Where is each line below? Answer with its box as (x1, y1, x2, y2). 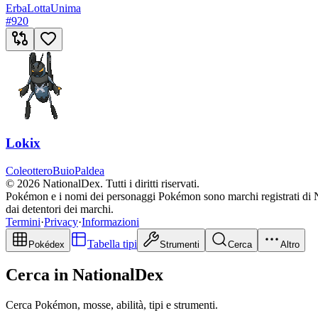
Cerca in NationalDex (6, 265, 163, 285)
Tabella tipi (87, 237, 137, 250)
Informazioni (82, 215, 139, 228)
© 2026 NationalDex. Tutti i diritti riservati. (6, 177, 199, 190)
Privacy (44, 215, 78, 228)
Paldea (75, 164, 104, 177)
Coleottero (6, 164, 53, 177)
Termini (6, 215, 40, 228)
